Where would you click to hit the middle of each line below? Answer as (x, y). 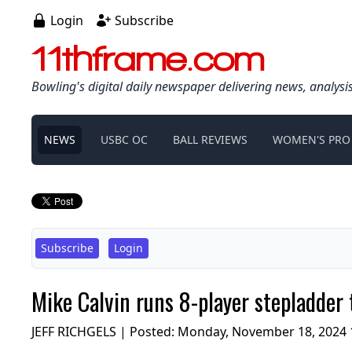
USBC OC (124, 139)
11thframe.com (148, 58)
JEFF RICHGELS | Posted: (104, 331)
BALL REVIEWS (210, 139)
